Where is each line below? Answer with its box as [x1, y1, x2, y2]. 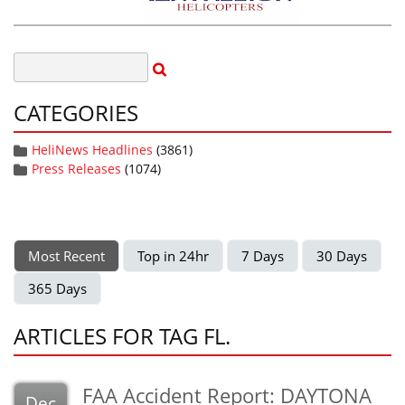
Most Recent [28, 247, 105, 265]
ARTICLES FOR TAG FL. [14, 321, 231, 351]
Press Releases [32, 160, 121, 177]
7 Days [241, 247, 284, 265]
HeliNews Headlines [32, 141, 153, 158]
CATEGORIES [14, 98, 138, 127]
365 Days [28, 279, 87, 297]
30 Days [316, 247, 367, 265]
